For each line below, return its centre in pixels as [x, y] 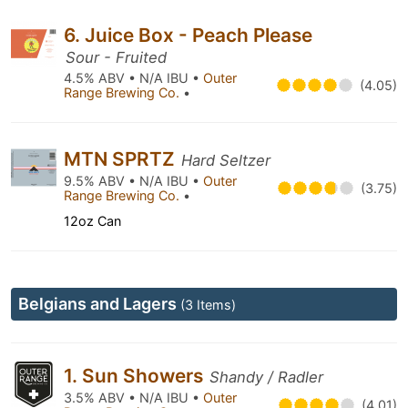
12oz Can [92, 221]
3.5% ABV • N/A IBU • [133, 398]
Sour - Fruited [116, 57]
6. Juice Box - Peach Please [188, 35]
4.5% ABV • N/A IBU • [133, 78]
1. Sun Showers [136, 376]
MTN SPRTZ [122, 159]
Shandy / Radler [266, 377]
